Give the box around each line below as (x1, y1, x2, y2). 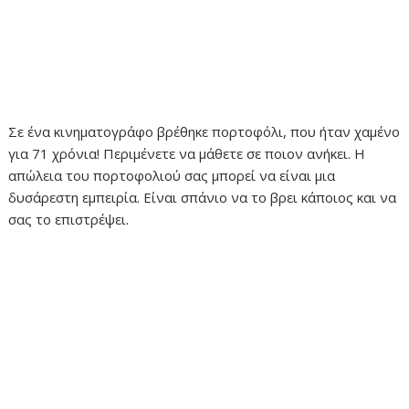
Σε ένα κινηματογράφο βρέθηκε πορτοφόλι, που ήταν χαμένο (8, 122, 401, 142)
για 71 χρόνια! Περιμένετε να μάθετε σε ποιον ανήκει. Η (8, 144, 366, 163)
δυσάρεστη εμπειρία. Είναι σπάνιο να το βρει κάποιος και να (8, 188, 397, 207)
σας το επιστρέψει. (8, 210, 130, 229)
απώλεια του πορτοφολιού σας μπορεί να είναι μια (8, 166, 336, 185)
